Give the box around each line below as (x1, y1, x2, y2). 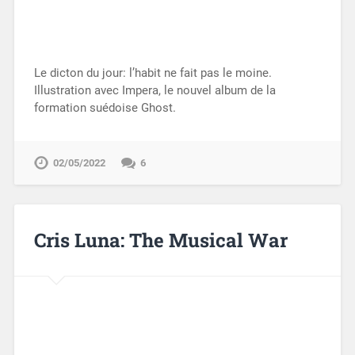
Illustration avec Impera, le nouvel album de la (33, 83, 276, 98)
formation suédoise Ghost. (33, 101, 176, 116)
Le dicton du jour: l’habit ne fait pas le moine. (33, 66, 272, 81)
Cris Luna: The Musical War (33, 227, 288, 253)
